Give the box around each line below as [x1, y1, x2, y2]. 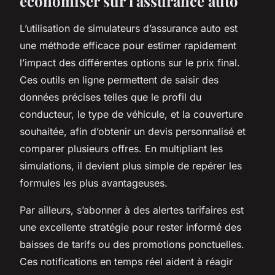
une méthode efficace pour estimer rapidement [20, 39, 236, 52]
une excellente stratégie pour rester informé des [20, 220, 241, 233]
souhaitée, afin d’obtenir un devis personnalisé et [20, 125, 246, 137]
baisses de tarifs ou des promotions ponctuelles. [20, 238, 244, 250]
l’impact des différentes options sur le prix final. [20, 56, 240, 69]
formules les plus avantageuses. [20, 176, 168, 189]
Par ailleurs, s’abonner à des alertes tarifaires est [20, 203, 244, 216]
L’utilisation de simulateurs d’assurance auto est [20, 21, 238, 34]
